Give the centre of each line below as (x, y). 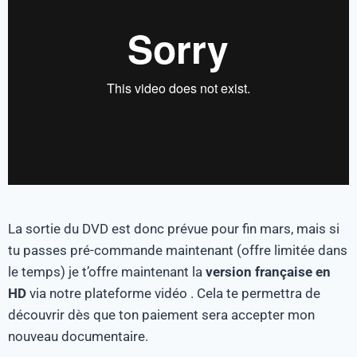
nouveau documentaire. (78, 336)
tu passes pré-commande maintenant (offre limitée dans (178, 250)
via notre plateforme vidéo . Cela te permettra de (173, 293)
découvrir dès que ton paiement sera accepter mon (161, 314)
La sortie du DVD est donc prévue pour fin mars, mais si (174, 228)
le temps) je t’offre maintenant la (107, 271)
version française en (268, 271)
